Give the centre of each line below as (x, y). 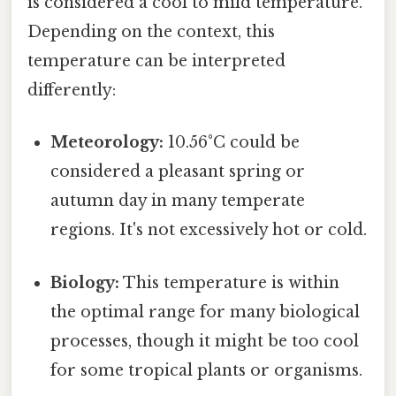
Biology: (85, 282)
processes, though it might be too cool (205, 341)
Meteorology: (107, 143)
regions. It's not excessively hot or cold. (209, 230)
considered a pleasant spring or (178, 172)
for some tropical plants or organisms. (207, 370)
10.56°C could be (232, 143)
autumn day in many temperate (178, 201)
